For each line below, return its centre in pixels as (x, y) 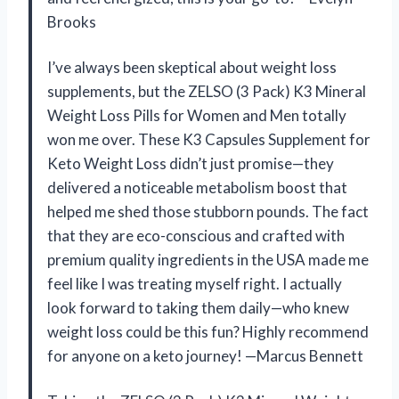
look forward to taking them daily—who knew (198, 307)
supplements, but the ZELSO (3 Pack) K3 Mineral (207, 91)
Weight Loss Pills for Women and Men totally (197, 115)
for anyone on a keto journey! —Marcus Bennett (205, 355)
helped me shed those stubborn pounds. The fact (208, 211)
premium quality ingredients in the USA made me (208, 259)
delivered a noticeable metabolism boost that (197, 187)
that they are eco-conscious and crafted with (196, 235)
